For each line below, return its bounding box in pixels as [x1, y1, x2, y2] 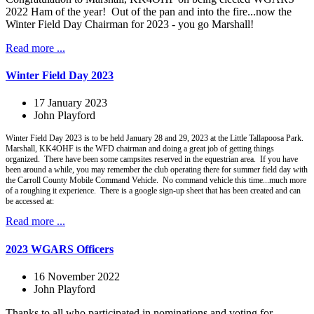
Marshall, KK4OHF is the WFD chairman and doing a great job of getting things [6, 144, 274, 154]
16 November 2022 [34, 270, 120, 282]
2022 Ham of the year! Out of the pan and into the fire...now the [6, 5, 292, 18]
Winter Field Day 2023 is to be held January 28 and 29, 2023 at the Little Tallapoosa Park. [6, 133, 306, 144]
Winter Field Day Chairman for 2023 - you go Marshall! [6, 18, 254, 30]
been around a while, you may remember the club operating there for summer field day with [6, 165, 308, 175]
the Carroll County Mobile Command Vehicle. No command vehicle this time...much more [6, 175, 306, 186]
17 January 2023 [34, 97, 107, 109]
